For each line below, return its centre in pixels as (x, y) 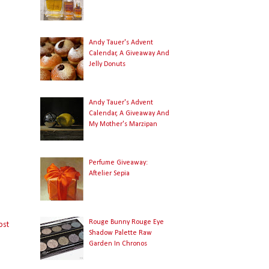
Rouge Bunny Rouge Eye (127, 222)
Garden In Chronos (118, 244)
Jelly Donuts (107, 65)
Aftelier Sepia (110, 173)
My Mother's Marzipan (123, 124)
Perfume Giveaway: (119, 162)
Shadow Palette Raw (121, 233)
